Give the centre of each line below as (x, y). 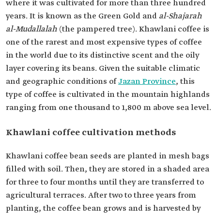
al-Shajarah (180, 16)
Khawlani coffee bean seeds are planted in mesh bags (108, 156)
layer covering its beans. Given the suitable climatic (103, 69)
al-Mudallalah (31, 30)
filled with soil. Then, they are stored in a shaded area (108, 170)
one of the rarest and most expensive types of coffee (104, 43)
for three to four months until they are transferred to (105, 183)
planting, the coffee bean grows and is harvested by (103, 209)
